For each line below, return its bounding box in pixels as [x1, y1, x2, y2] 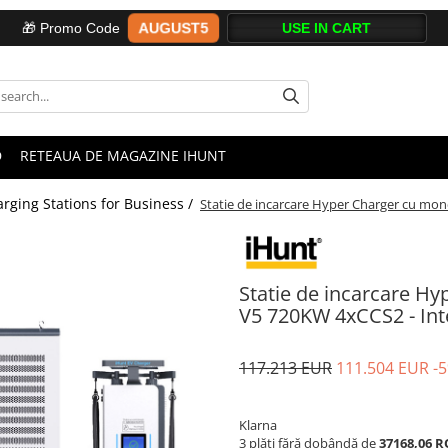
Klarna [239, 415, 277, 434]
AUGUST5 [138, 19, 208, 37]
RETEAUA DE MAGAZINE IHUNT [20, 146, 226, 165]
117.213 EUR [239, 356, 332, 379]
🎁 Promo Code [21, 20, 120, 36]
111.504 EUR [336, 356, 433, 379]
